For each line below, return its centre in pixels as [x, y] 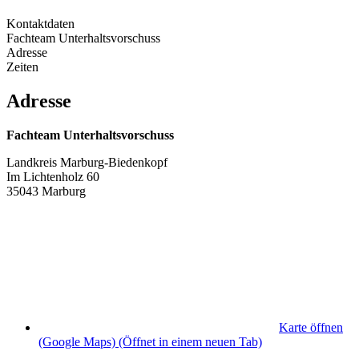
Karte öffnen [311, 327]
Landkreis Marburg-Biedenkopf [87, 162]
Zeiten [22, 67]
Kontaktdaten [40, 23]
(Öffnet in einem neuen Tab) [189, 341]
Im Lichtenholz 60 [53, 176]
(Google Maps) [77, 341]
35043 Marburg [46, 191]
